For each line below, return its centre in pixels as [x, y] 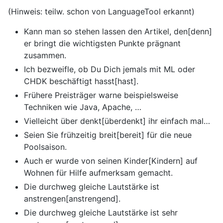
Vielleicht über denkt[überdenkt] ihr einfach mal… [117, 121]
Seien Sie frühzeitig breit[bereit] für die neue [108, 135]
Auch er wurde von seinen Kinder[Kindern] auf [111, 161]
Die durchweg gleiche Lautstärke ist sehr [101, 213]
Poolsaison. [45, 147]
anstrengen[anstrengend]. [72, 199]
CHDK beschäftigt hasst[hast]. [81, 81]
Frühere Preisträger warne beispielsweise [101, 95]
